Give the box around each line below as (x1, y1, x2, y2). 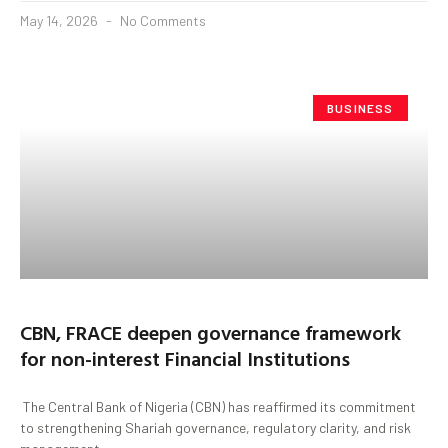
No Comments (117, 11, 206, 29)
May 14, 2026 (20, 11, 101, 29)
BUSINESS (327, 100, 394, 115)
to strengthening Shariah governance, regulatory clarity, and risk (20, 418, 411, 436)
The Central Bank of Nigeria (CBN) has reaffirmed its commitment (20, 397, 416, 415)
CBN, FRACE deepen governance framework (20, 316, 401, 347)
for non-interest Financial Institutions (20, 342, 355, 373)
